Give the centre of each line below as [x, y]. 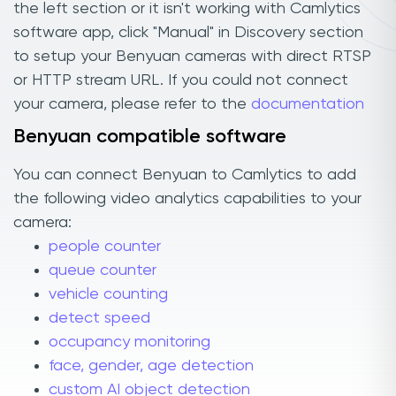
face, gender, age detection [151, 366]
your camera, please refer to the [132, 104]
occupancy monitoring [129, 343]
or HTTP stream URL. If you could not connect [181, 80]
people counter [105, 247]
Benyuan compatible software [150, 137]
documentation [308, 104]
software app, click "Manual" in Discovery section [188, 32]
